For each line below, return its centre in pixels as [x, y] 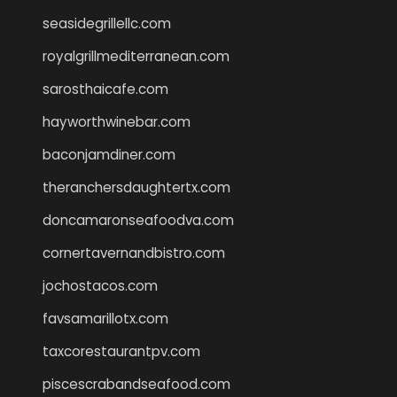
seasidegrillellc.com [107, 23]
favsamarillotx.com [105, 318]
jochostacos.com [100, 285]
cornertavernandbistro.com [134, 253]
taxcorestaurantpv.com [121, 351]
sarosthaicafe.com [105, 89]
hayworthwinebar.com [117, 121]
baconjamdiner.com [109, 154]
